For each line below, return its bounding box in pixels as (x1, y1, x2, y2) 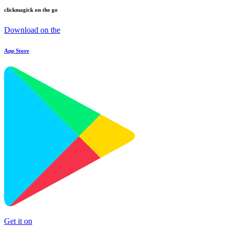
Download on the (4, 25, 60, 34)
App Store (4, 47, 29, 54)
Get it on (4, 216, 32, 225)
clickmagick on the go (4, 6, 58, 13)
